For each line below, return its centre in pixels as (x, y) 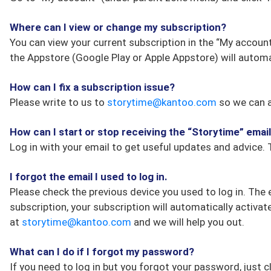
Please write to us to (58, 102)
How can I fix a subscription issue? (92, 87)
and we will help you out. (188, 222)
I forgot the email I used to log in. (89, 177)
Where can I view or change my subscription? (118, 27)
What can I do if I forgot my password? (102, 252)
